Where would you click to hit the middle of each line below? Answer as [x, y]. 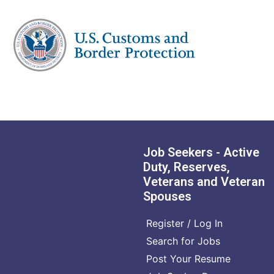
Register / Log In [184, 223]
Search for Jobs [183, 241]
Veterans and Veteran [204, 181]
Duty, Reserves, [187, 167]
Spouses [167, 196]
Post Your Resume [188, 258]
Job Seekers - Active [201, 152]
